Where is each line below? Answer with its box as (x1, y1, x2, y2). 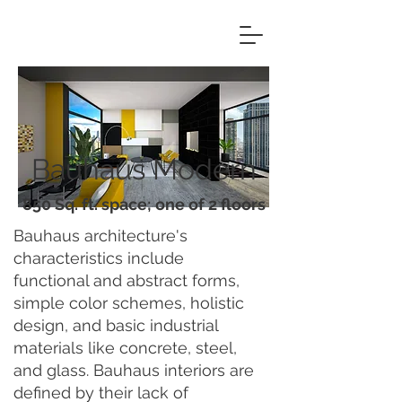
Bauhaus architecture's (13, 226, 188, 245)
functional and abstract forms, (13, 271, 240, 290)
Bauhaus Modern (31, 153, 257, 186)
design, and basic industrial (13, 316, 218, 335)
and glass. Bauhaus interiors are (13, 361, 254, 380)
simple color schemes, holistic (13, 293, 244, 312)
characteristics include (13, 249, 184, 267)
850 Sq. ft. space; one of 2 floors (22, 195, 266, 214)
